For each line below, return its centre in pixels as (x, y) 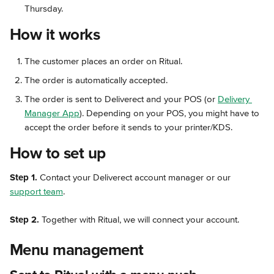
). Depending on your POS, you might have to (171, 113)
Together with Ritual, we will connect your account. (140, 219)
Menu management (77, 250)
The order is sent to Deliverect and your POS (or (121, 99)
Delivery (235, 99)
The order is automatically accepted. (96, 80)
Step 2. (26, 219)
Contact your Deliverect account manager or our (135, 177)
